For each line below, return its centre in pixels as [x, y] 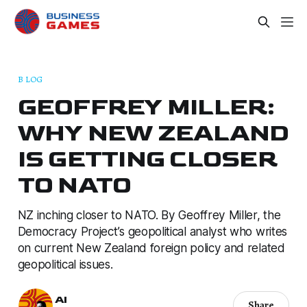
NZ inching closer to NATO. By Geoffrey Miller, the [149, 214]
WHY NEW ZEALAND [153, 133]
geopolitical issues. [65, 264]
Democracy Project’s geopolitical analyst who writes [152, 231]
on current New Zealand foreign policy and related [151, 247]
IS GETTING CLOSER [147, 159]
